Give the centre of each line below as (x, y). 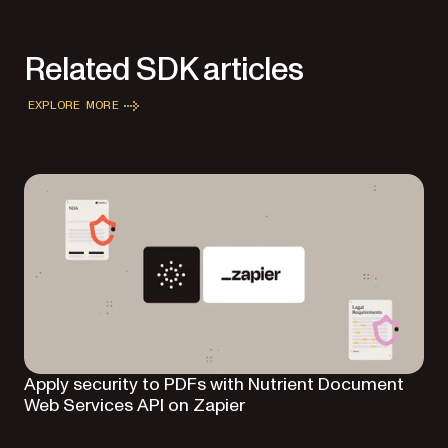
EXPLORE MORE (73, 105)
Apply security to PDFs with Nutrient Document (214, 384)
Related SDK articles (163, 69)
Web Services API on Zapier (134, 405)
